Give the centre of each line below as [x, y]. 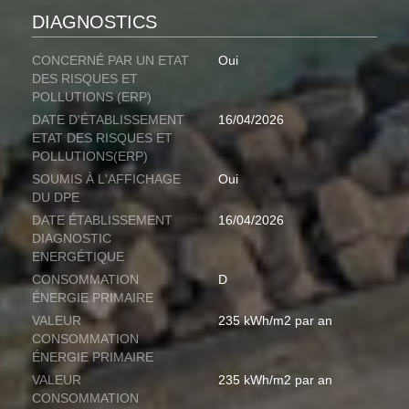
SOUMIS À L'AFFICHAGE [106, 179]
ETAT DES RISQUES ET [102, 138]
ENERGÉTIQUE [78, 257]
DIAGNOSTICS [94, 22]
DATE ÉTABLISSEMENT [102, 220]
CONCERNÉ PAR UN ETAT [110, 61]
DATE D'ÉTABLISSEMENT [108, 120]
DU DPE [56, 198]
